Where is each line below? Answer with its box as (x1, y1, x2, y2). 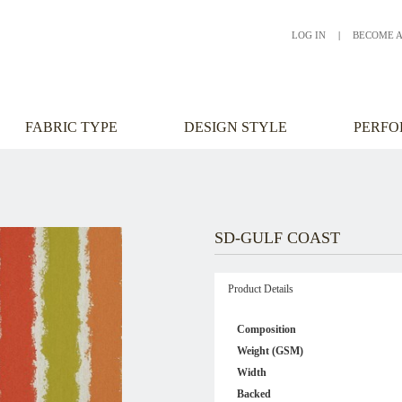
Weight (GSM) (237, 345, 303, 357)
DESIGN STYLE (184, 119, 287, 135)
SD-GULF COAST (214, 229, 340, 247)
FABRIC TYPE (25, 119, 118, 135)
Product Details (228, 283, 293, 295)
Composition (237, 323, 296, 336)
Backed (237, 388, 271, 400)
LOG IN (292, 30, 326, 40)
